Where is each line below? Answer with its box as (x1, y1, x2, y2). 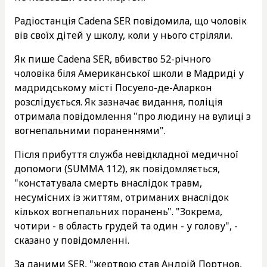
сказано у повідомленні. (14, 233, 129, 247)
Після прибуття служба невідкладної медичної (14, 147, 238, 161)
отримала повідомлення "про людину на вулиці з (14, 109, 251, 123)
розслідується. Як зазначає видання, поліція (14, 95, 222, 108)
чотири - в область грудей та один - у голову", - (14, 219, 238, 232)
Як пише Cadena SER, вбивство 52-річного (14, 52, 211, 66)
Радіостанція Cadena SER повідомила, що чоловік (14, 14, 247, 27)
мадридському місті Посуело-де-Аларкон (14, 80, 212, 94)
